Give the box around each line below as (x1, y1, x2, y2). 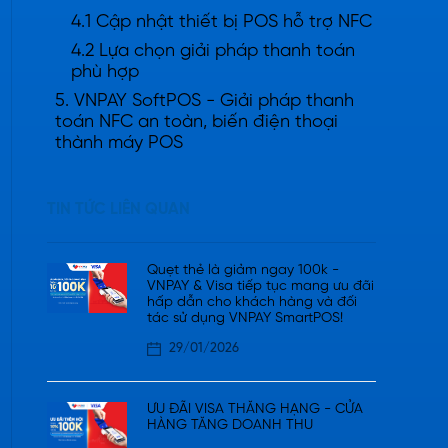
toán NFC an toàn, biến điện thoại (55, 112, 338, 132)
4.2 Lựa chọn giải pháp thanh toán (71, 41, 355, 61)
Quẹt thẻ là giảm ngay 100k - (147, 262, 339, 278)
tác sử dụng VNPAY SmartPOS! (147, 310, 343, 326)
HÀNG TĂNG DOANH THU (147, 417, 313, 433)
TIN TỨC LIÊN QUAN (47, 200, 190, 218)
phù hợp (71, 62, 139, 82)
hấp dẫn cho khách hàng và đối (147, 294, 357, 310)
